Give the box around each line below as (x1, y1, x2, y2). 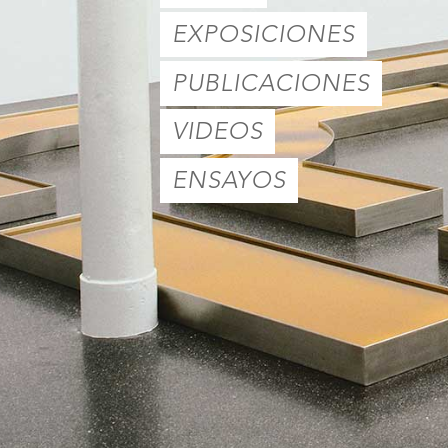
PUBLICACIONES (172, 67, 370, 98)
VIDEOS (172, 116, 263, 147)
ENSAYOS (172, 164, 286, 195)
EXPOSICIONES (172, 19, 355, 50)
